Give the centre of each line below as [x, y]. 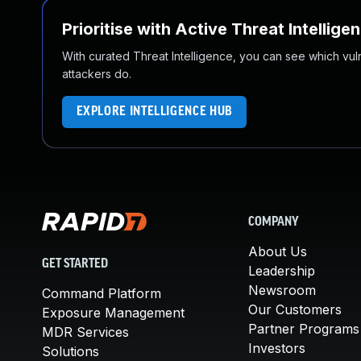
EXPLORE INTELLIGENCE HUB [154, 112]
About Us [278, 251]
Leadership [282, 271]
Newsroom [282, 290]
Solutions [71, 351]
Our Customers [295, 309]
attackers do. [97, 74]
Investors [277, 348]
